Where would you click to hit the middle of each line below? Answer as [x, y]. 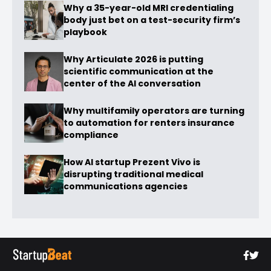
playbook [85, 32]
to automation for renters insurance [149, 123]
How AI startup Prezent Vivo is [132, 162]
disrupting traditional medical [133, 175]
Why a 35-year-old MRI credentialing [149, 8]
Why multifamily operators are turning [154, 111]
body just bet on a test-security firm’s [152, 20]
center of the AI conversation [132, 84]
